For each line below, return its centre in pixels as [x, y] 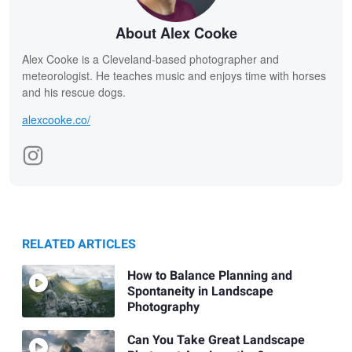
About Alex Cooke [176, 33]
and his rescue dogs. [74, 92]
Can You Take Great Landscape [216, 340]
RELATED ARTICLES [79, 245]
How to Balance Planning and [209, 275]
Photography [163, 307]
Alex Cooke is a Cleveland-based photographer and [150, 59]
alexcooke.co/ [56, 120]
